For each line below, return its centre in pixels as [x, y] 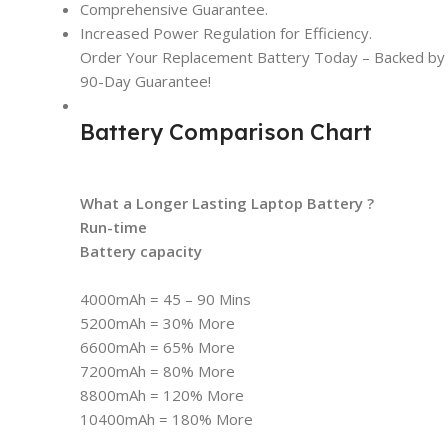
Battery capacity [141, 250]
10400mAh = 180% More [166, 418]
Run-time [113, 226]
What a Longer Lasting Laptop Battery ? [227, 202]
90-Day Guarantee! [145, 80]
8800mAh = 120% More [162, 394]
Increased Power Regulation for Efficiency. [226, 32]
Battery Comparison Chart [226, 131]
